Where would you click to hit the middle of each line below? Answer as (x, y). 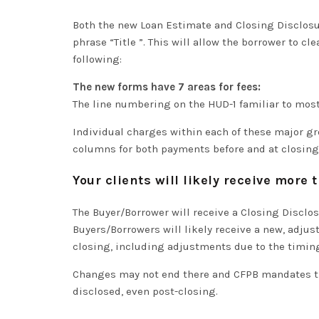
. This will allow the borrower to (222, 42)
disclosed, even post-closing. (145, 291)
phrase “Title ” (108, 42)
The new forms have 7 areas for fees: (167, 87)
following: (97, 59)
